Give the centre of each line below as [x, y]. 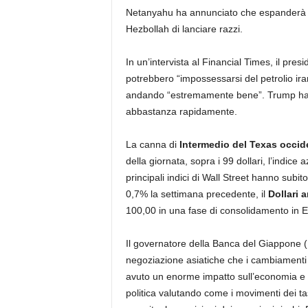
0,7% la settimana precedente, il [197, 194]
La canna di [151, 144]
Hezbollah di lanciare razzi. [184, 29]
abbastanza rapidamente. [181, 111]
